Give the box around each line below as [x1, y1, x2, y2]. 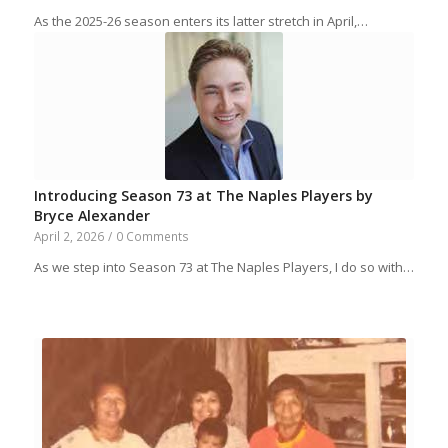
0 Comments [115, 227, 189, 244]
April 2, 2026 [33, 227, 104, 244]
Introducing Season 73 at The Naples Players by [33, 185, 373, 205]
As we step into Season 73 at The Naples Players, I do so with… [33, 257, 414, 276]
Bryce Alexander [33, 205, 150, 225]
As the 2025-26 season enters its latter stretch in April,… [33, 11, 368, 30]
